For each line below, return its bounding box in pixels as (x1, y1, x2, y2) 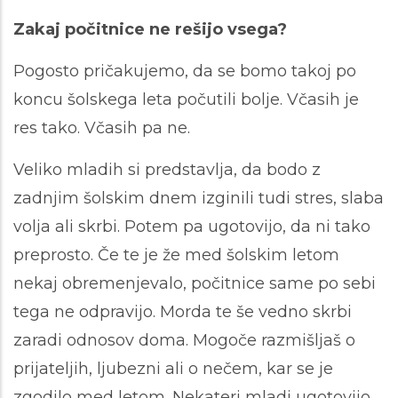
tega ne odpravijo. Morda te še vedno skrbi (13, 302, 352, 322)
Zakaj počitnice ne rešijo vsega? (13, 20, 287, 40)
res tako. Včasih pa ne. (13, 118, 190, 139)
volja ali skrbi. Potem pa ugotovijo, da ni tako (13, 217, 370, 237)
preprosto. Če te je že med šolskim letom (13, 245, 339, 266)
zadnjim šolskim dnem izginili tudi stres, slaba (13, 188, 384, 209)
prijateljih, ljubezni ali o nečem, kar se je (13, 359, 333, 379)
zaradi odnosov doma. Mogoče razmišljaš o (13, 330, 355, 351)
